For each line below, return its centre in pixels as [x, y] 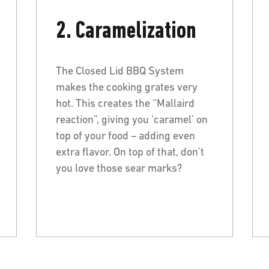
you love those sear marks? [120, 169]
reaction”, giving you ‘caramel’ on [132, 120]
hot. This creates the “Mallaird [125, 104]
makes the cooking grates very [127, 88]
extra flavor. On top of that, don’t [130, 153]
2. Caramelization [126, 32]
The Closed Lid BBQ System [120, 71]
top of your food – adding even [125, 136]
